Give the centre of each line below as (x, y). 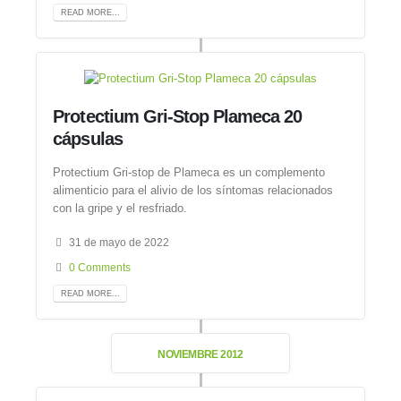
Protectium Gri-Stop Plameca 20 (178, 117)
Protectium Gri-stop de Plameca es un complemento (189, 172)
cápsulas (88, 139)
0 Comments (100, 268)
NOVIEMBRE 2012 (200, 354)
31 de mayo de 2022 (119, 243)
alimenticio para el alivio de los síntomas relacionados (193, 190)
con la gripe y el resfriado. (120, 208)
